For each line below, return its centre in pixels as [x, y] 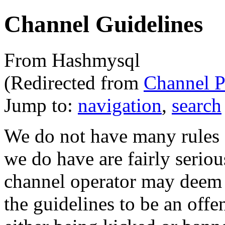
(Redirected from [74, 82]
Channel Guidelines [103, 24]
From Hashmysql [72, 60]
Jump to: [41, 105]
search [197, 105]
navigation [120, 105]
